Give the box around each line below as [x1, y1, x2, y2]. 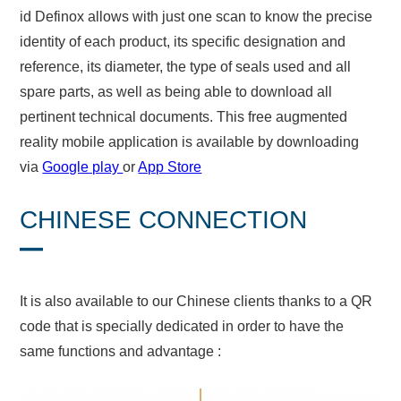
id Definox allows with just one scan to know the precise [20, 8, 373, 24]
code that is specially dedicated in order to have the [20, 319, 345, 335]
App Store [138, 158, 202, 175]
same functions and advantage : [20, 344, 222, 360]
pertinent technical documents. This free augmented [20, 108, 348, 124]
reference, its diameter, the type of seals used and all [20, 58, 352, 74]
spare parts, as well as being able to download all [20, 83, 333, 99]
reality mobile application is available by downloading [20, 133, 360, 149]
